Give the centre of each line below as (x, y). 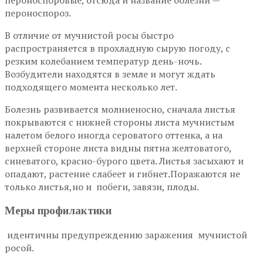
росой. (19, 247)
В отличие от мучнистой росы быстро (89, 36)
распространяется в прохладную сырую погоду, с (117, 48)
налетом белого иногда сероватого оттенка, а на (114, 135)
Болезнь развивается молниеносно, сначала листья (120, 109)
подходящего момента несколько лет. (91, 87)
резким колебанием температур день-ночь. (103, 61)
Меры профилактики (61, 211)
